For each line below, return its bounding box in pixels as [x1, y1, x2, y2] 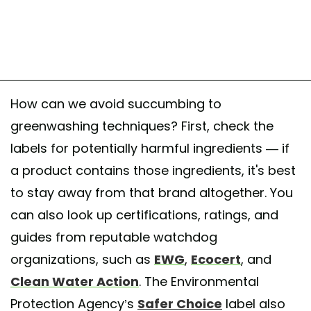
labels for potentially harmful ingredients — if [10, 139, 289, 157]
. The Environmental [139, 272, 259, 290]
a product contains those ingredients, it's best [10, 161, 296, 179]
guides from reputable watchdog [10, 228, 217, 246]
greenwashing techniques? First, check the [10, 117, 274, 135]
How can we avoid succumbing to [10, 94, 221, 112]
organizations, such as [10, 250, 154, 268]
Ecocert [191, 250, 241, 268]
